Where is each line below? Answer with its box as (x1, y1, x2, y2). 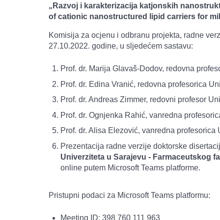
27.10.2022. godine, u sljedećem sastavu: (49, 42, 197, 50)
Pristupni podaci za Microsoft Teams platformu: (49, 191, 210, 199)
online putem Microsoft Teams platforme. (60, 163, 200, 172)
